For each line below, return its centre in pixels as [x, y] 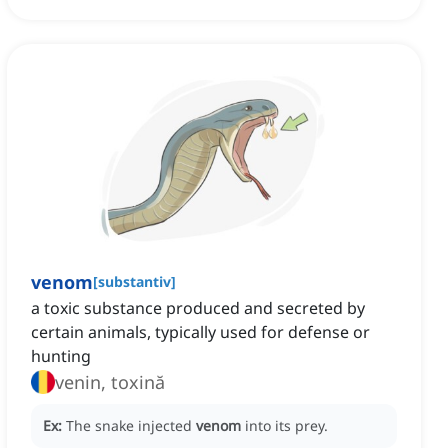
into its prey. [286, 426]
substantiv [134, 282]
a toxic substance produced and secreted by [198, 308]
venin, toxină [110, 382]
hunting [61, 356]
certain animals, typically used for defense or [200, 332]
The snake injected [131, 426]
